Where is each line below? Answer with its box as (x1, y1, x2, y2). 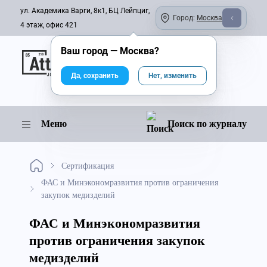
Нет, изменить (148, 72, 197, 80)
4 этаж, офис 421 (20, 21, 77, 29)
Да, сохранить (70, 72, 119, 80)
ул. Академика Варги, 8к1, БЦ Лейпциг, (20, 7, 150, 15)
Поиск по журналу (167, 119, 247, 129)
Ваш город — (60, 45, 120, 57)
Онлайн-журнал (76, 51, 123, 60)
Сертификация (61, 161, 114, 170)
